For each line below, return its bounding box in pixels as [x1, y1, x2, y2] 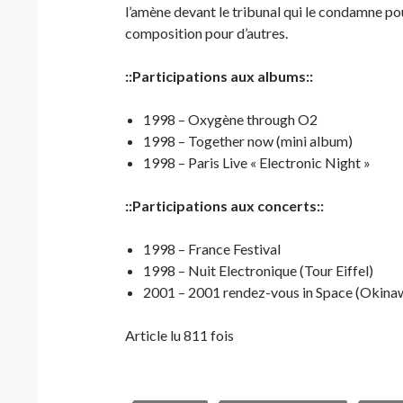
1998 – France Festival [143, 240, 281, 257]
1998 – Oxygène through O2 [143, 111, 318, 128]
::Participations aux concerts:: [125, 197, 324, 214]
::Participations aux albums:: [125, 67, 313, 85]
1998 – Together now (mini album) [143, 132, 353, 149]
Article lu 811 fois [125, 327, 234, 344]
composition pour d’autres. [125, 24, 288, 41]
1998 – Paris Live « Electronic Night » [143, 154, 371, 171]
